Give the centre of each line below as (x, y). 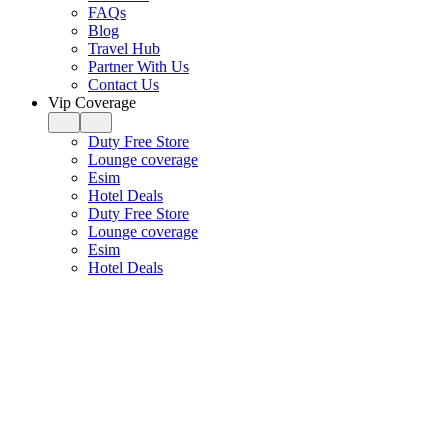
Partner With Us (138, 66)
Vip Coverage (92, 102)
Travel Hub (124, 48)
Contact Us (123, 84)
